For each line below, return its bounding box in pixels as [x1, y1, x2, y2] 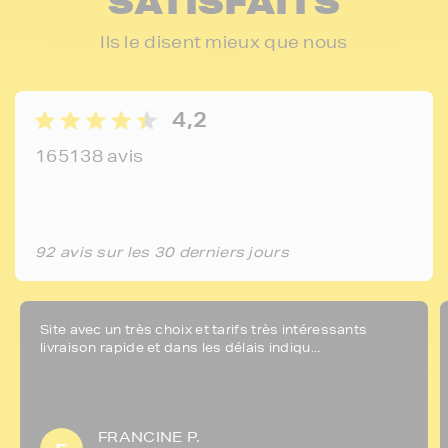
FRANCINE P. [98, 428, 201, 446]
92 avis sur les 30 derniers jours [35, 243, 289, 261]
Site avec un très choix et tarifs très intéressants [40, 321, 368, 338]
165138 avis [35, 145, 144, 166]
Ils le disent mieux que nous [100, 31, 348, 52]
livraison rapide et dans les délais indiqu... [40, 339, 321, 356]
